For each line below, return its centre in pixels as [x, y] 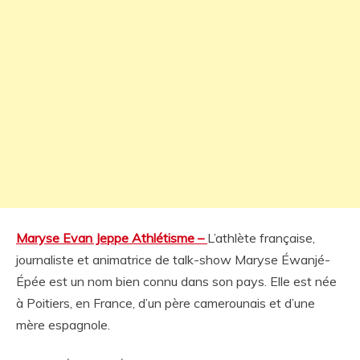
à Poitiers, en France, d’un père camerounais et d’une [166, 303]
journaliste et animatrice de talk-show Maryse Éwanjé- [173, 260]
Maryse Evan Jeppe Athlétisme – [112, 238]
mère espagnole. [63, 325]
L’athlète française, [261, 238]
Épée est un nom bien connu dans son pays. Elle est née [176, 281]
